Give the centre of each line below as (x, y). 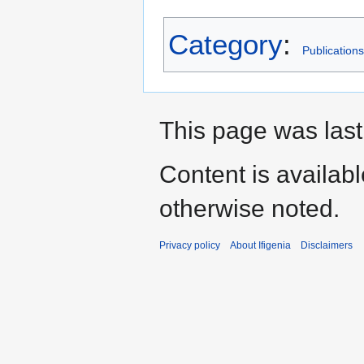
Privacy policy (190, 245)
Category (225, 44)
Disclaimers (327, 245)
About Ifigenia (260, 245)
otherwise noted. (249, 208)
